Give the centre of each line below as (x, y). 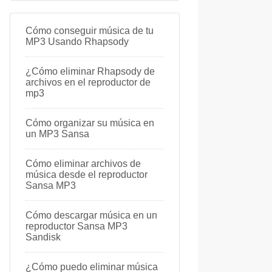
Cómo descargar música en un (91, 215)
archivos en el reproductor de (88, 82)
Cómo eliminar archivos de (83, 164)
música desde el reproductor (87, 175)
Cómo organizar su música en (90, 123)
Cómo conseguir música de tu (90, 31)
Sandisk (43, 237)
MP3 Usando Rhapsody (77, 42)
